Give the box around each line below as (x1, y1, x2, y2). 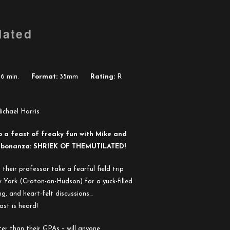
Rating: (90, 73, 115, 80)
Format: (31, 73, 57, 80)
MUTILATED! (85, 143, 126, 150)
